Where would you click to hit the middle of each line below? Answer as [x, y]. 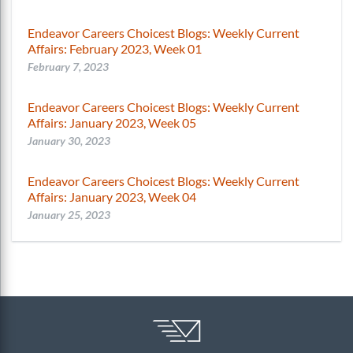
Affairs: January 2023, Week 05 [112, 122]
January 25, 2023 [69, 214]
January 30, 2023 [69, 140]
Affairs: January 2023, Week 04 [112, 196]
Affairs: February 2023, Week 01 [115, 48]
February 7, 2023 [68, 66]
